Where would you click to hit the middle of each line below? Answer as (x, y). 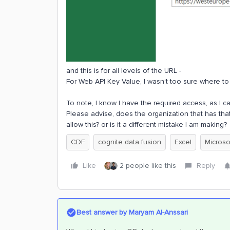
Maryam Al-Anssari (157, 213)
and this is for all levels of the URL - (124, 71)
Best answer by (102, 213)
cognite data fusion (130, 142)
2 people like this (148, 166)
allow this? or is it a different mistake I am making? (147, 125)
